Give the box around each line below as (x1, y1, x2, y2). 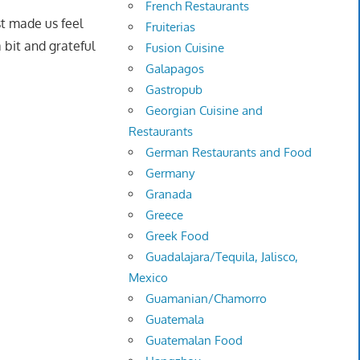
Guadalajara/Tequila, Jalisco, (145, 249, 299, 265)
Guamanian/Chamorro (145, 291, 268, 307)
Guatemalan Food (145, 333, 243, 349)
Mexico (129, 270, 169, 286)
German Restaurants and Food (145, 145, 313, 161)
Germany (145, 166, 195, 182)
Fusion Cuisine (145, 40, 225, 56)
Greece (145, 207, 184, 223)
